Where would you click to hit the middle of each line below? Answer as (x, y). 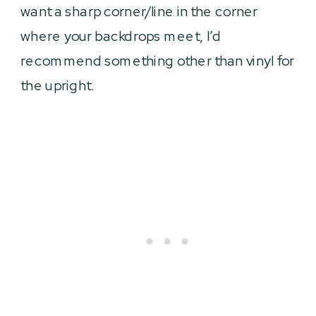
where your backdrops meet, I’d (121, 35)
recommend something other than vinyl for (158, 60)
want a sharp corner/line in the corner (139, 11)
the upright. (58, 85)
